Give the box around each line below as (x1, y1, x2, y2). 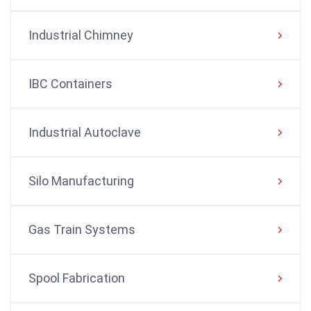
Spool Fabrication (28, 270, 125, 285)
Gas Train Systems (28, 221, 135, 237)
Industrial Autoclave (28, 124, 141, 140)
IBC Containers (28, 76, 112, 91)
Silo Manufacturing (28, 173, 134, 188)
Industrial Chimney (28, 27, 133, 42)
